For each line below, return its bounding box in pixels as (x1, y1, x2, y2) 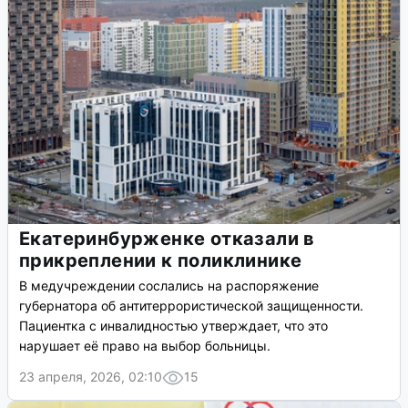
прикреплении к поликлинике (19, 250, 302, 272)
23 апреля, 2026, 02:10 (19, 369, 162, 385)
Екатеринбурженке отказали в (19, 228, 315, 250)
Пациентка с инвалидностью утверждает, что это (19, 318, 328, 334)
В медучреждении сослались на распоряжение (19, 278, 319, 294)
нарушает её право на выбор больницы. (19, 338, 270, 354)
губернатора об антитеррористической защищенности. (19, 298, 363, 314)
